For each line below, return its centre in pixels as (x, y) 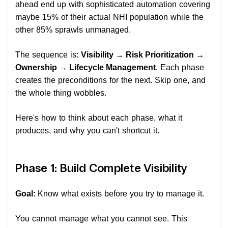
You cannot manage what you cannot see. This (102, 218)
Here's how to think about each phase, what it (99, 118)
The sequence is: (48, 54)
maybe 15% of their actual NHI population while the (110, 17)
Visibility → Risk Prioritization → (143, 54)
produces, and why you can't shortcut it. (88, 130)
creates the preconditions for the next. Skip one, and (111, 80)
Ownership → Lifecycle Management (86, 67)
